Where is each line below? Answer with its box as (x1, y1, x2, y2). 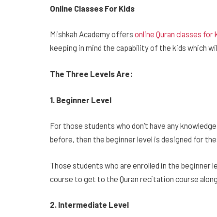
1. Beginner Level (50, 94, 111, 105)
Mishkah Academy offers (50, 29, 135, 39)
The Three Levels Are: (50, 69, 133, 78)
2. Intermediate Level (50, 200, 129, 210)
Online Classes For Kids (50, 3, 135, 13)
